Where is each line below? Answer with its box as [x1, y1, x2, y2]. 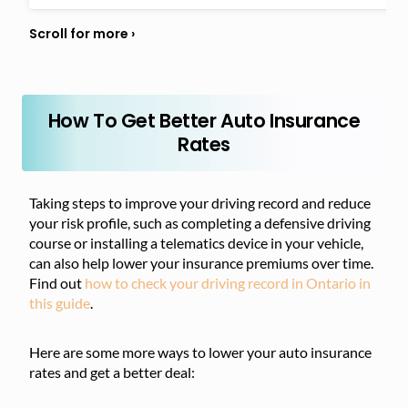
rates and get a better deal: [29, 362, 195, 381]
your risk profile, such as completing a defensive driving [29, 213, 371, 231]
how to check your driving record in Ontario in [85, 273, 371, 291]
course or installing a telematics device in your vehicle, [29, 233, 363, 251]
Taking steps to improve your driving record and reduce [29, 193, 371, 211]
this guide [29, 293, 90, 311]
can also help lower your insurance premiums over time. [29, 253, 373, 271]
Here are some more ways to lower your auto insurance [29, 342, 372, 361]
